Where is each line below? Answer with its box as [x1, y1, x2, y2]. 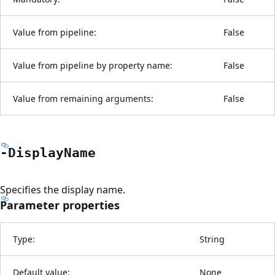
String [199, 233, 225, 245]
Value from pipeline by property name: [13, 59, 172, 71]
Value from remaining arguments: [13, 92, 153, 104]
